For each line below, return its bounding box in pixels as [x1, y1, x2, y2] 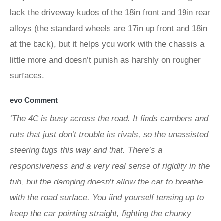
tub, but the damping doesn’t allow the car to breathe [10, 177, 203, 186]
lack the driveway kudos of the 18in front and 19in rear [10, 8, 210, 17]
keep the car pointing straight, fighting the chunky [10, 209, 191, 218]
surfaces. [10, 71, 44, 80]
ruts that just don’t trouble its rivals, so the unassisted [10, 130, 208, 139]
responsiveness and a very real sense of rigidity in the [10, 161, 210, 171]
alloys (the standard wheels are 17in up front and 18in [10, 24, 207, 33]
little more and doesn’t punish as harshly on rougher [10, 55, 201, 65]
